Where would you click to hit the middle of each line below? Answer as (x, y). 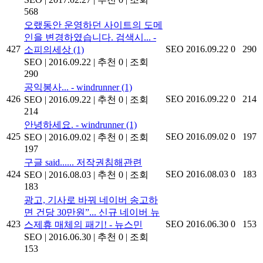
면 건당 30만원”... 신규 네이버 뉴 (92, 212)
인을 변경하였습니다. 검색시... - (90, 37)
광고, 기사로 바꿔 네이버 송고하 (91, 200)
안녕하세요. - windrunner (75, 124)
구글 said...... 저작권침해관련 (83, 162)
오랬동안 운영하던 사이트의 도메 (93, 25)
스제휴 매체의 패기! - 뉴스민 (83, 224)
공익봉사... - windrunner (73, 87)
